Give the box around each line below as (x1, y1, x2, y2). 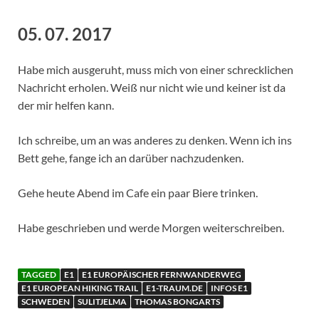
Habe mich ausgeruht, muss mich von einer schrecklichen (18, 62, 293, 76)
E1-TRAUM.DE (146, 282, 203, 293)
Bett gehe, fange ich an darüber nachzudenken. (18, 150, 244, 164)
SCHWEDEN (21, 296, 70, 307)
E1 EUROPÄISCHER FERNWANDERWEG (82, 268, 241, 280)
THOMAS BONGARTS (135, 296, 220, 307)
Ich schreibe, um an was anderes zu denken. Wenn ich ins (18, 132, 292, 147)
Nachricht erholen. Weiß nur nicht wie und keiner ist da (18, 80, 286, 94)
